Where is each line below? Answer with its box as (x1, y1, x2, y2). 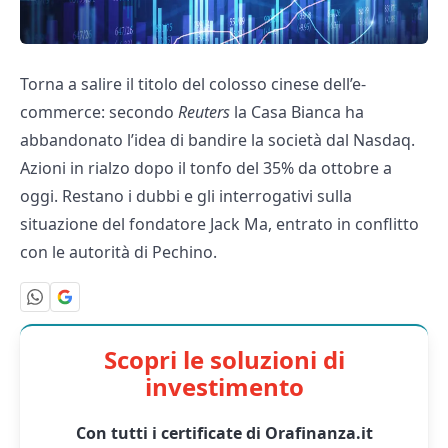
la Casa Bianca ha (230, 101, 364, 124)
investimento (144, 369, 304, 403)
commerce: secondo (20, 101, 178, 124)
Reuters (178, 101, 230, 124)
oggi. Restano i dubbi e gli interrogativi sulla (20, 185, 352, 208)
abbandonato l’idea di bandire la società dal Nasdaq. (20, 129, 415, 152)
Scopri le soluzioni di (103, 342, 345, 376)
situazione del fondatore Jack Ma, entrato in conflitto (20, 213, 419, 236)
